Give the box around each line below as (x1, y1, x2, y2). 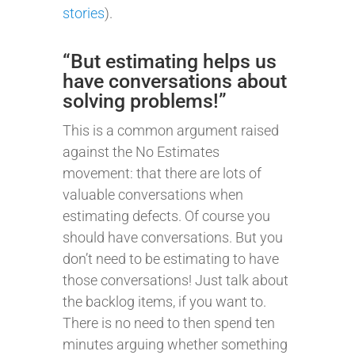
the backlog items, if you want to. (63, 293, 266, 310)
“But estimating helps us (63, 50, 277, 73)
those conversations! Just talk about (63, 272, 288, 288)
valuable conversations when (63, 186, 243, 203)
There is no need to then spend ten (63, 315, 275, 331)
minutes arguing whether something (63, 336, 288, 353)
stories (63, 5, 105, 21)
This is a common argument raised (63, 122, 279, 139)
